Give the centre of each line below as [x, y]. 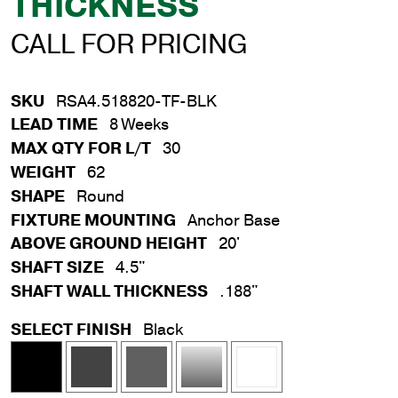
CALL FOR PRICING [129, 44]
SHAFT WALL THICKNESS [109, 291]
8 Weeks [139, 125]
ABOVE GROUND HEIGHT [109, 244]
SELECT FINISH [71, 329]
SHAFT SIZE [57, 268]
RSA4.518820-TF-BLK [136, 101]
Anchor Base [234, 220]
